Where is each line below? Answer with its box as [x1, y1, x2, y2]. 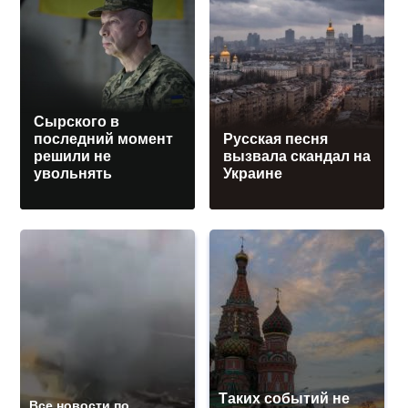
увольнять [34, 166, 113, 182]
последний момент [34, 131, 174, 148]
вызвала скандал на [223, 148, 372, 165]
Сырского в [34, 114, 120, 130]
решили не [34, 148, 112, 165]
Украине [223, 166, 283, 182]
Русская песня [223, 131, 329, 148]
